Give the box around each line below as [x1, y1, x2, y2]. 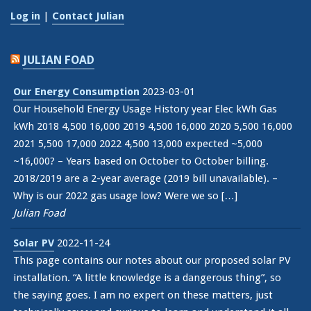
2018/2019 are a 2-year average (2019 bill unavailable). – [13, 172, 278, 185]
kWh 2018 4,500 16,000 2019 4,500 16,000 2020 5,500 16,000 [13, 120, 292, 133]
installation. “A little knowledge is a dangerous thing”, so [13, 271, 281, 285]
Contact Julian [52, 10, 124, 23]
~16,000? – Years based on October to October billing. [13, 155, 269, 168]
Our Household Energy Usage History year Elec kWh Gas [13, 103, 277, 116]
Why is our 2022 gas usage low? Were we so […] [13, 190, 237, 203]
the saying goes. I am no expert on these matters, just [13, 289, 273, 302]
